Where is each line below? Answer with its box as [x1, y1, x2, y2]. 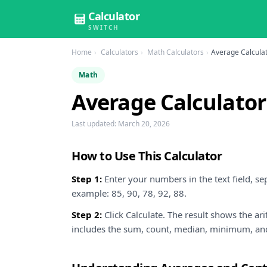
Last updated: [72, 119, 118, 129]
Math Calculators [147, 47, 204, 57]
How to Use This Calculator [72, 148, 222, 164]
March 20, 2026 [118, 119, 170, 129]
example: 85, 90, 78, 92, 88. [72, 187, 187, 199]
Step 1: [72, 173, 102, 185]
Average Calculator [72, 88, 266, 117]
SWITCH [88, 23, 119, 32]
